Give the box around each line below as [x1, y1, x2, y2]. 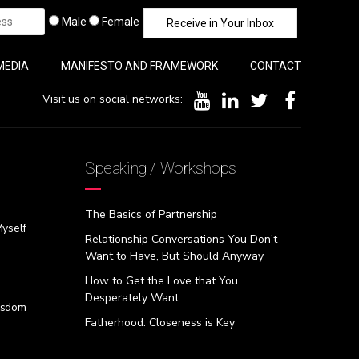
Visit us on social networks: [42, 91, 183, 107]
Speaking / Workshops [85, 159, 236, 178]
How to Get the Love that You [85, 272, 238, 288]
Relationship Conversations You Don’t [85, 231, 277, 247]
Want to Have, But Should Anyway [85, 248, 264, 264]
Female [102, 15, 139, 28]
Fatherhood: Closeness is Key [85, 314, 235, 330]
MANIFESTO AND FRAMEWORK [61, 59, 218, 73]
